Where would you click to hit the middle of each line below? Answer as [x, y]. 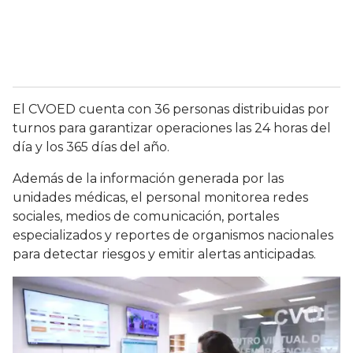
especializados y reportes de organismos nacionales [173, 236]
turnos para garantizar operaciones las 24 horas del [172, 128]
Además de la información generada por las [148, 179]
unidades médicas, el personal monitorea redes [160, 198]
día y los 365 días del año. [91, 147]
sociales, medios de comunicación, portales [146, 217]
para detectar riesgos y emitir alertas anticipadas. [164, 255]
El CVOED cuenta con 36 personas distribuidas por [171, 110]
